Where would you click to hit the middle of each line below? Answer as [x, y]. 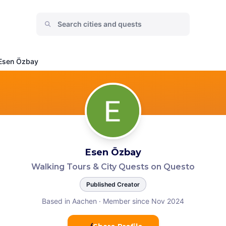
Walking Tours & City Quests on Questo [113, 167]
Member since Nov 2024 [144, 201]
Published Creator [113, 184]
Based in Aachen [69, 201]
